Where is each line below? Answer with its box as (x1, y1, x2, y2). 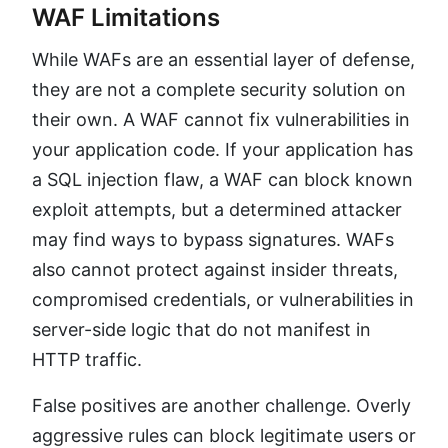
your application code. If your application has (32, 138, 413, 160)
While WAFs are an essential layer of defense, (32, 48, 415, 70)
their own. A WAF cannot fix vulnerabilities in (32, 108, 410, 130)
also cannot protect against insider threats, (32, 258, 398, 280)
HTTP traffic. (32, 348, 142, 370)
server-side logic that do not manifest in (32, 318, 371, 340)
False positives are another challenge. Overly (32, 394, 411, 416)
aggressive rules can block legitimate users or (32, 424, 416, 446)
